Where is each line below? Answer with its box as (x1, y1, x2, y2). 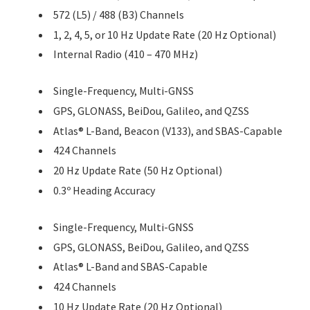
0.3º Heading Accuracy (53, 183, 155, 198)
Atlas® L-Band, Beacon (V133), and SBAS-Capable (53, 123, 282, 138)
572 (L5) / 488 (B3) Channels (53, 7, 184, 21)
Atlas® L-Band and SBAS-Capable (53, 259, 208, 274)
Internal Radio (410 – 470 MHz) (53, 47, 198, 62)
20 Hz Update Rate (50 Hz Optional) (53, 163, 222, 178)
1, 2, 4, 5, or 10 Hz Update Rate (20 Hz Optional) (53, 27, 276, 42)
